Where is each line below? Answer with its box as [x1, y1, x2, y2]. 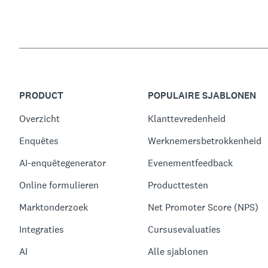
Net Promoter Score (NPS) [148, 201, 259, 214]
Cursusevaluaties [148, 223, 221, 236]
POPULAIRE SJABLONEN [148, 89, 257, 102]
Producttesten [148, 179, 209, 191]
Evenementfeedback [148, 157, 233, 169]
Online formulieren [19, 179, 99, 191]
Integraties [19, 223, 64, 236]
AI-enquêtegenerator [19, 157, 106, 169]
